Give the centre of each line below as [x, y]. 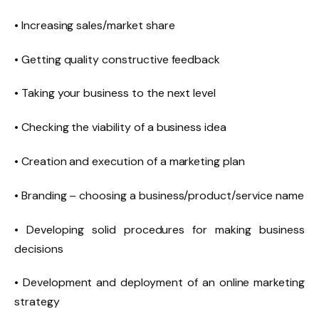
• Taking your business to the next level [115, 93]
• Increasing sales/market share [95, 25]
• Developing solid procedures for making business [159, 229]
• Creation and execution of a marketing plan [130, 161]
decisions [39, 249]
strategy [37, 302]
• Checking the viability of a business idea [120, 127]
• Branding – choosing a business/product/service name [159, 195]
